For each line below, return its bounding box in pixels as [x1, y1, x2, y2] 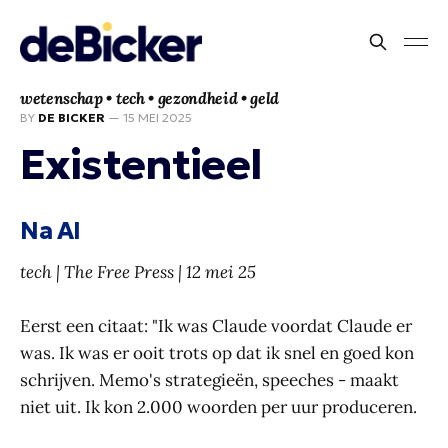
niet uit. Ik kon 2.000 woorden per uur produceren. [20, 395, 417, 418]
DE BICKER [38, 110, 105, 125]
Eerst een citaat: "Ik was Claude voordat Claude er [20, 314, 412, 337]
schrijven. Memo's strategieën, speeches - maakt [20, 368, 399, 391]
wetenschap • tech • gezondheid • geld [20, 88, 280, 108]
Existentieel [20, 138, 262, 191]
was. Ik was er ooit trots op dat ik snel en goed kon [20, 341, 414, 364]
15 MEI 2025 [123, 110, 192, 125]
